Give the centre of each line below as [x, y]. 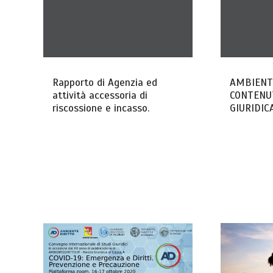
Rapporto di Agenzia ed [105, 82]
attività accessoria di [100, 95]
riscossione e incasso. [101, 108]
